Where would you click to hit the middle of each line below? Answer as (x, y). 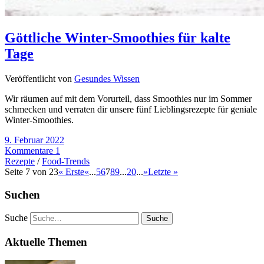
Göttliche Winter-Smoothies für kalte (118, 38)
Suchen (22, 194)
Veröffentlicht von (39, 78)
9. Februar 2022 (34, 140)
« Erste (71, 171)
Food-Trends (66, 161)
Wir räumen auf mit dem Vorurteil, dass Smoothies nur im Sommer (128, 98)
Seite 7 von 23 (32, 171)
